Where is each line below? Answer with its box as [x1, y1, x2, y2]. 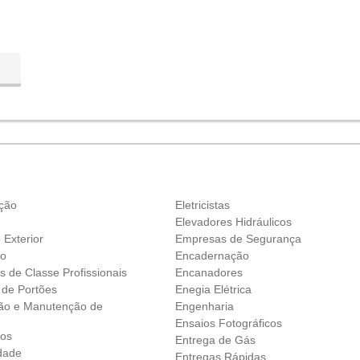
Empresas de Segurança [174, 231, 301, 245]
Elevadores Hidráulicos [174, 215, 292, 228]
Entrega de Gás [174, 333, 256, 346]
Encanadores [174, 265, 243, 279]
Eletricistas [174, 198, 230, 211]
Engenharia [174, 299, 234, 313]
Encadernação [174, 248, 249, 262]
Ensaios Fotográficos [174, 316, 282, 329]
